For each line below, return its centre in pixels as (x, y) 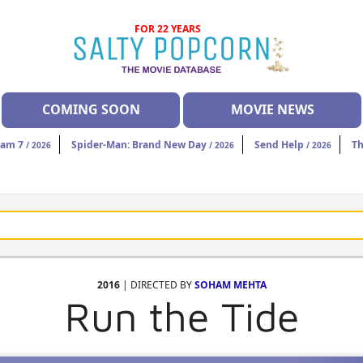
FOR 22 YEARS (168, 29)
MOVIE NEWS (272, 110)
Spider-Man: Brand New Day (139, 145)
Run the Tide (181, 317)
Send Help (279, 145)
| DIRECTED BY (157, 285)
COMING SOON (91, 110)
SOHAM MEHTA (230, 285)
